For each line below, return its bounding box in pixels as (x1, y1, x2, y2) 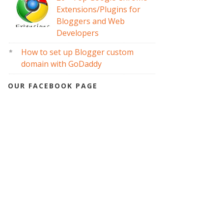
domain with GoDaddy (21, 58, 102, 70)
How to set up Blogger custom (21, 47, 134, 58)
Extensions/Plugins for (56, 4, 141, 15)
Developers (56, 27, 99, 38)
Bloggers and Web (56, 16, 125, 27)
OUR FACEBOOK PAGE (8, 81, 98, 91)
